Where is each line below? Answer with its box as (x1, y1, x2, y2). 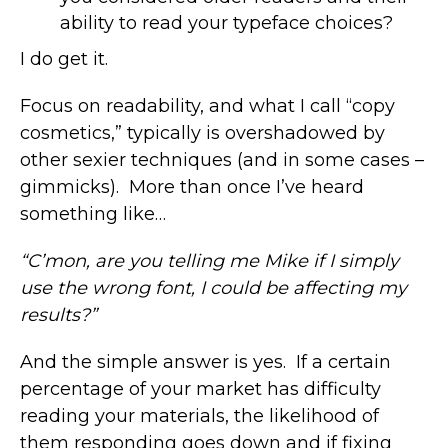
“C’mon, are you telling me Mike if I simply (20, 249, 399, 272)
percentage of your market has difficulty (20, 377, 381, 400)
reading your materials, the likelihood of (20, 404, 379, 427)
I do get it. (20, 47, 108, 70)
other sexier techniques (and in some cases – (20, 148, 424, 171)
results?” (20, 303, 97, 326)
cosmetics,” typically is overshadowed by (20, 121, 385, 144)
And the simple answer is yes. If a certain (20, 350, 391, 373)
